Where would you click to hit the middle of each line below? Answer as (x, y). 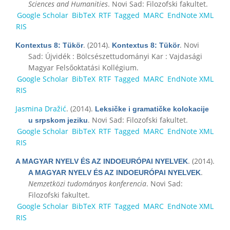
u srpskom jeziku (58, 120)
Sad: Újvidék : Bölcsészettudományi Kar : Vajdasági (115, 56)
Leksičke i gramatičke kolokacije (152, 109)
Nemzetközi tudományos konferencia (87, 183)
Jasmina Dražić (41, 108)
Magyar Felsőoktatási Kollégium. (83, 67)
